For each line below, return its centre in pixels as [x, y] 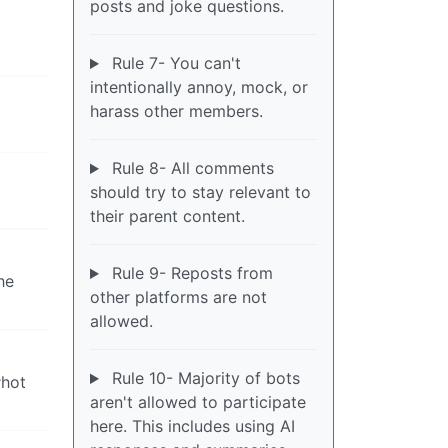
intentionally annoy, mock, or [199, 87]
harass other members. [176, 111]
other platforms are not [178, 297]
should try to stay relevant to [200, 192]
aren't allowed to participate [198, 402]
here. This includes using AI [192, 426]
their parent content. [167, 216]
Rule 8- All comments [190, 168]
